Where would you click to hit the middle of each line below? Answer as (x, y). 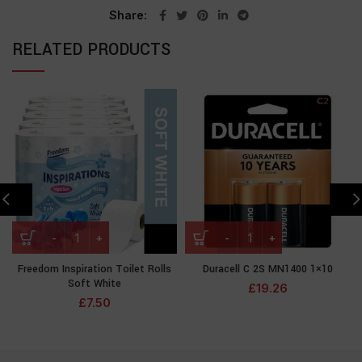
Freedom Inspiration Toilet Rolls (95, 269)
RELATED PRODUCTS (91, 50)
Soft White (95, 284)
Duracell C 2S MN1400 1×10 (267, 269)
